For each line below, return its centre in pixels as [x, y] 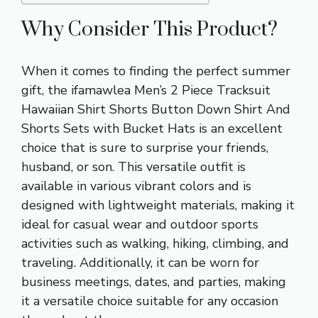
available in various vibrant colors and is [136, 186]
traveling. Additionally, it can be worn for [140, 262]
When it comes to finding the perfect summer [156, 71]
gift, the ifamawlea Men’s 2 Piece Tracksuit [146, 90]
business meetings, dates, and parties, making [154, 281]
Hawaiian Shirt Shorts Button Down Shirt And [156, 109]
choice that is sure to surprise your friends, [145, 147]
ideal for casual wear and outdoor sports [140, 224]
